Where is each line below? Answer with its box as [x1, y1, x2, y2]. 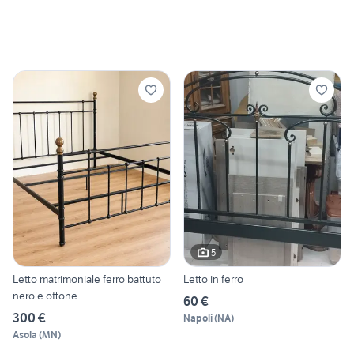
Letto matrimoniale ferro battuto [13, 272, 161, 287]
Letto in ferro [183, 272, 243, 287]
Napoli [183, 312, 213, 325]
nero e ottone [13, 288, 77, 303]
